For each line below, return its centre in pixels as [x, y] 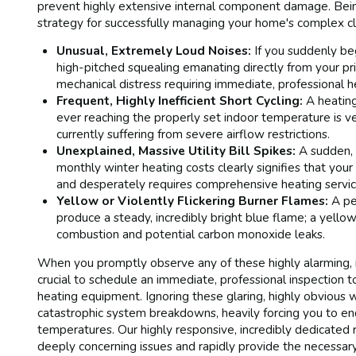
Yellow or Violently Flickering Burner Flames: [193, 201]
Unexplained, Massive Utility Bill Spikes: [176, 151]
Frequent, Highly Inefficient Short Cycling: [180, 101]
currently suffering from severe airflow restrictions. [193, 134]
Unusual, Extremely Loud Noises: [154, 51]
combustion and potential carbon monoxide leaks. [191, 234]
